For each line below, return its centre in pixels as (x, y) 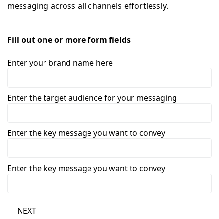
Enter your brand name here (60, 62)
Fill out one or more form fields (69, 39)
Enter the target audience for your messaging (92, 98)
